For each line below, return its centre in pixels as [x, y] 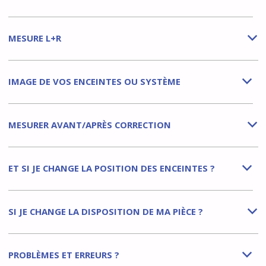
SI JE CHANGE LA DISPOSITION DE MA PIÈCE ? [105, 211]
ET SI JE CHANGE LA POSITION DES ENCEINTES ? [111, 168]
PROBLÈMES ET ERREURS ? [64, 254]
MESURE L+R [34, 38]
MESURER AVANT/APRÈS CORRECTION [89, 124]
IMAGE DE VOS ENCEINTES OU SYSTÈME [94, 81]
